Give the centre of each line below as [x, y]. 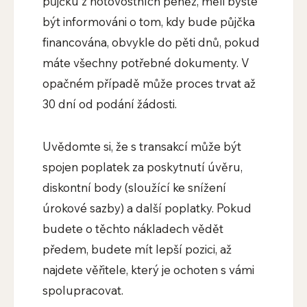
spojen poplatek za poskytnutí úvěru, [142, 167]
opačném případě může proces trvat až [149, 84]
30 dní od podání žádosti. [109, 104]
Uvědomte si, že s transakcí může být [142, 147]
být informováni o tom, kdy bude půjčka [148, 22]
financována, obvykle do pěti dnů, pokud [151, 42]
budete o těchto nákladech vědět [133, 229]
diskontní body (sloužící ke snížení [134, 188]
